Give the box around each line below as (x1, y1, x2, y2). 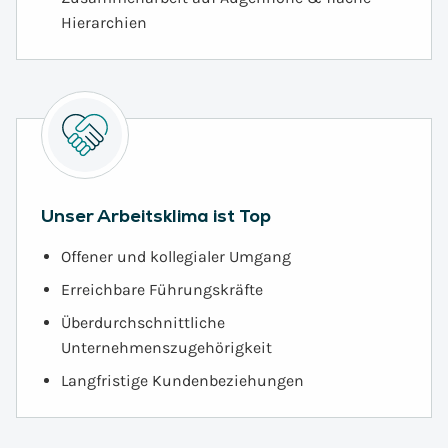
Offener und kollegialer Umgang (61, 247, 291, 266)
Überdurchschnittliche (61, 313, 225, 332)
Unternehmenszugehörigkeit (61, 338, 272, 357)
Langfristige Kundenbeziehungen (61, 371, 304, 390)
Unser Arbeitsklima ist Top (41, 204, 271, 227)
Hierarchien (61, 13, 147, 32)
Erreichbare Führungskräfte (61, 280, 263, 299)
